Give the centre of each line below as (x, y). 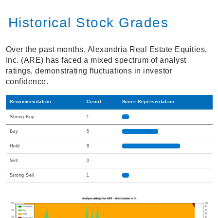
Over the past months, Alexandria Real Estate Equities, (106, 50)
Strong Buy (22, 117)
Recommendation (30, 102)
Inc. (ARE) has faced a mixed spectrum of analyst (96, 60)
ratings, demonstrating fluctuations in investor (89, 71)
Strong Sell (22, 175)
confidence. (27, 82)
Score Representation (148, 102)
